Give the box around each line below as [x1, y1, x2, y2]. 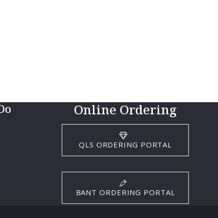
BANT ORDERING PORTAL [75, 187, 175, 197]
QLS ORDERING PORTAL [79, 140, 172, 149]
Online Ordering [74, 100, 177, 118]
